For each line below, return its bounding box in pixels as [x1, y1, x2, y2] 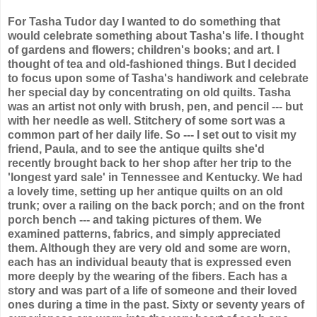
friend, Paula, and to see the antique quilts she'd [8, 142, 265, 155]
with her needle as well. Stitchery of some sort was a [8, 114, 285, 127]
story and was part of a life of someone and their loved [8, 284, 297, 296]
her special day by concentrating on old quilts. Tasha [8, 86, 291, 98]
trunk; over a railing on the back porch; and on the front [8, 199, 304, 212]
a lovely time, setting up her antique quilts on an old [8, 185, 283, 197]
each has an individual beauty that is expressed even [8, 255, 292, 268]
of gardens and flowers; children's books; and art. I [8, 43, 279, 56]
